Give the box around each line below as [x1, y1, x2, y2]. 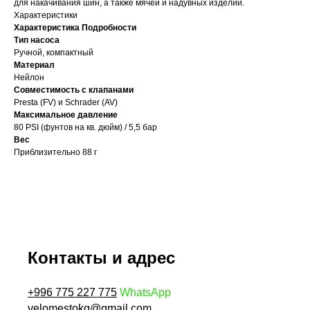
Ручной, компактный [14, 48, 93, 58]
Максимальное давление [14, 110, 118, 120]
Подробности [82, 23, 136, 33]
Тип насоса [14, 35, 60, 46]
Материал [14, 60, 55, 71]
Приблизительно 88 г [14, 147, 97, 158]
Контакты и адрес [28, 248, 175, 268]
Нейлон [14, 73, 44, 83]
